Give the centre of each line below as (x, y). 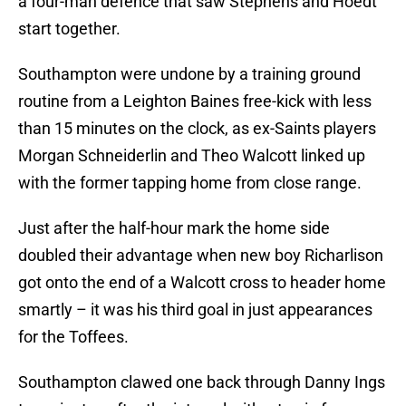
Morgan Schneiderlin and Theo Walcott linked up (192, 156)
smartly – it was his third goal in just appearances (195, 310)
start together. (69, 29)
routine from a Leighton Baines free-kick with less (195, 101)
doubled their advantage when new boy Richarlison (201, 256)
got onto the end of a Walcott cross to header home (202, 283)
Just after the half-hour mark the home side (174, 228)
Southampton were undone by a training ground (189, 74)
